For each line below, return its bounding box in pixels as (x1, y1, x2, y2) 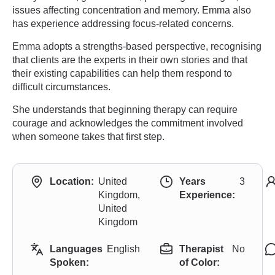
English (107, 244, 140, 254)
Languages (50, 244, 103, 254)
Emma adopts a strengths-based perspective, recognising (12, 41, 261, 52)
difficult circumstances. (12, 82, 110, 92)
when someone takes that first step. (12, 131, 165, 142)
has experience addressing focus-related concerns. (12, 18, 234, 29)
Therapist (179, 244, 223, 254)
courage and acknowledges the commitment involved (12, 118, 243, 128)
